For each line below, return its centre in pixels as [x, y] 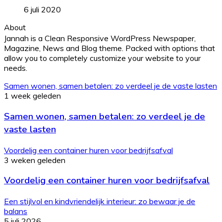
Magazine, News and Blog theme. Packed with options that [110, 48]
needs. [16, 68]
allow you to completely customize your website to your [102, 58]
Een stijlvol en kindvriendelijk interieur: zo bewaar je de [100, 201]
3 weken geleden [35, 160]
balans [16, 211]
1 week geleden [32, 96]
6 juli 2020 [42, 10]
